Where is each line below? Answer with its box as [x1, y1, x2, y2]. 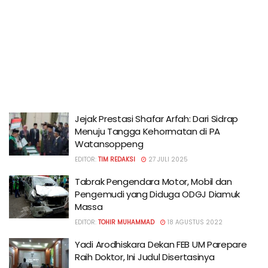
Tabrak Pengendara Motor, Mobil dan [75, 175, 232, 188]
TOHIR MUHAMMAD [98, 218, 154, 227]
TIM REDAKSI [98, 155, 135, 164]
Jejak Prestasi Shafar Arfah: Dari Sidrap [75, 112, 238, 125]
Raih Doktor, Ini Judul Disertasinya [75, 251, 215, 263]
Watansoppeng [75, 138, 144, 150]
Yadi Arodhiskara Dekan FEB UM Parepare [75, 238, 247, 251]
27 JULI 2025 [147, 155, 188, 164]
